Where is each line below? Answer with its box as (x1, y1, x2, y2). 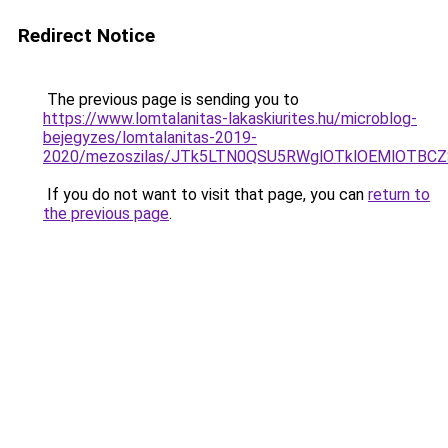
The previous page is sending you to (43, 90, 299, 109)
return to (368, 185, 430, 204)
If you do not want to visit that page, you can (43, 185, 368, 204)
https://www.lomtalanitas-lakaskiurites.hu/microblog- (43, 109, 417, 128)
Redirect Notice (18, 24, 155, 47)
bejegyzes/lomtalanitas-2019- (43, 128, 257, 147)
